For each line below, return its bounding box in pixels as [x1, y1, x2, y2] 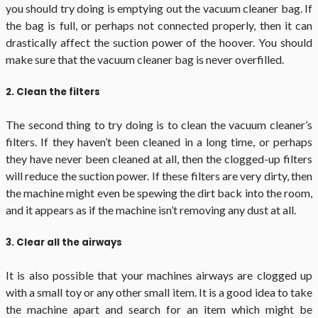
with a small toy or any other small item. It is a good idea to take [6, 285, 312, 300]
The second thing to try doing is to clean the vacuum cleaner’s [6, 118, 312, 132]
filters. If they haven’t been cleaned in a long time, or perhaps [6, 135, 312, 149]
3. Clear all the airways [6, 236, 122, 250]
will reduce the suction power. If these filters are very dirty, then [6, 169, 312, 183]
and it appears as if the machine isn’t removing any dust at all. [6, 203, 296, 217]
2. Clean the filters [6, 84, 100, 99]
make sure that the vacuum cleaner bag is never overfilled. [6, 52, 284, 66]
